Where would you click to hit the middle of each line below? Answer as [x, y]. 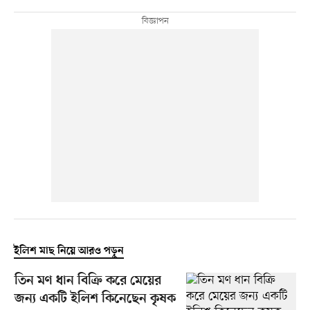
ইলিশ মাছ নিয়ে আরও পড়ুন [69, 252]
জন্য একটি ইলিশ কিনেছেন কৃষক [95, 300]
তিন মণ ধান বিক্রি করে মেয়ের [88, 282]
